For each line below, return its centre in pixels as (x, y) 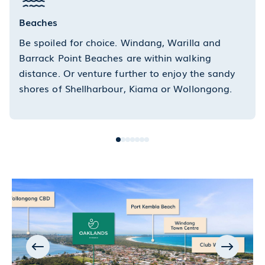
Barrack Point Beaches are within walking (115, 58)
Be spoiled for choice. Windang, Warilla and (120, 42)
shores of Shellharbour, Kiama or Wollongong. (126, 88)
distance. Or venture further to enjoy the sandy (127, 73)
